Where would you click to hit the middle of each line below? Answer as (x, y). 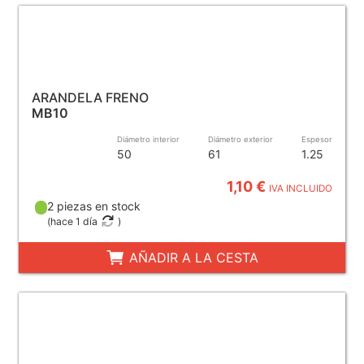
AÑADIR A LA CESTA (191, 257)
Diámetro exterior (241, 139)
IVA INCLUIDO (301, 188)
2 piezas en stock (94, 206)
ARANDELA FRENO (90, 97)
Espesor (317, 139)
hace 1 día (74, 221)
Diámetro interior (149, 139)
